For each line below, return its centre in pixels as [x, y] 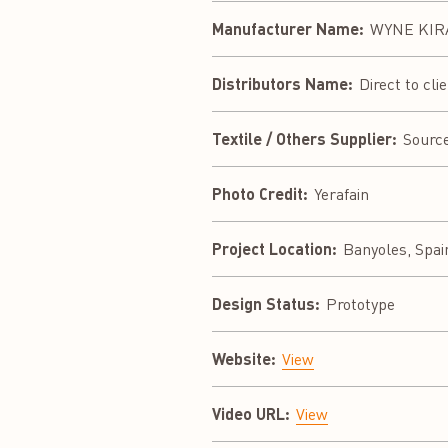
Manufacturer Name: [288, 28]
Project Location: [274, 248]
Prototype [360, 303]
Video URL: [251, 413]
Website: [244, 358]
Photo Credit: [260, 193]
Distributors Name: [282, 83]
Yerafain [341, 193]
